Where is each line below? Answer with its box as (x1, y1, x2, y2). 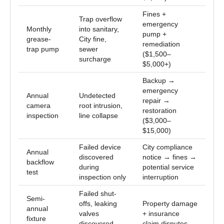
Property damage (142, 199, 197, 207)
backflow (26, 157, 54, 166)
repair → (142, 96, 170, 104)
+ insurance (142, 209, 179, 217)
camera (26, 101, 50, 109)
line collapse (79, 111, 118, 119)
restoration (142, 106, 176, 114)
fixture (26, 214, 46, 222)
